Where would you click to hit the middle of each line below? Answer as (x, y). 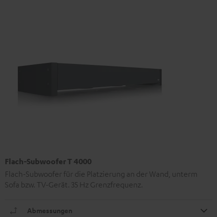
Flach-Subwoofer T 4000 (48, 161)
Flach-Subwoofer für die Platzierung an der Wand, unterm (101, 174)
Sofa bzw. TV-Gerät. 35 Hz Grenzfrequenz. (74, 184)
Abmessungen (50, 210)
